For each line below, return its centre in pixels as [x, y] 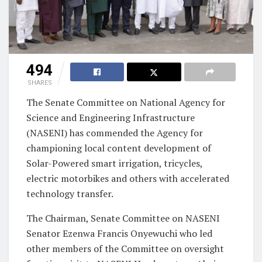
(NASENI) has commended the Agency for [115, 132]
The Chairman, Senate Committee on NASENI [123, 218]
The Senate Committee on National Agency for [126, 102]
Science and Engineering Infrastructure [111, 117]
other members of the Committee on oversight [125, 248]
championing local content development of [119, 148]
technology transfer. [70, 193]
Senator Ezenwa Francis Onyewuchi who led [119, 233]
